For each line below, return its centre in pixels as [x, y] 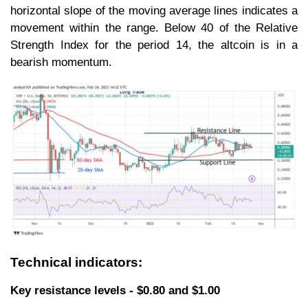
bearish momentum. [61, 62]
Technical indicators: [76, 263]
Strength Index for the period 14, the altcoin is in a [154, 45]
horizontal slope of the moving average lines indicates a [154, 10]
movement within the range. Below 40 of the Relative [154, 27]
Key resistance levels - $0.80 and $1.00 [115, 290]
